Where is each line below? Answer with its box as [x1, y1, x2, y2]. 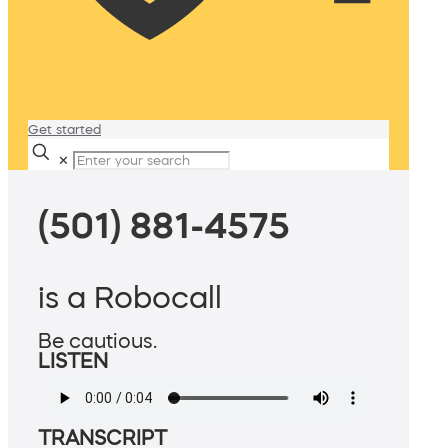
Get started [28, 123, 101, 136]
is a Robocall [38, 282, 222, 313]
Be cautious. [38, 331, 157, 352]
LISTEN [38, 351, 108, 372]
